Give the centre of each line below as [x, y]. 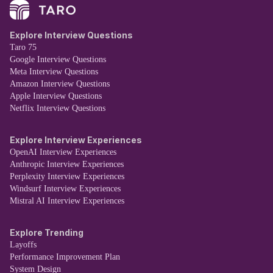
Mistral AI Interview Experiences [67, 201]
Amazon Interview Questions [60, 84]
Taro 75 [23, 48]
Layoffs [23, 245]
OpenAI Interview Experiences [63, 152]
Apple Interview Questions [56, 96]
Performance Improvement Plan [65, 257]
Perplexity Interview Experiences [67, 177]
